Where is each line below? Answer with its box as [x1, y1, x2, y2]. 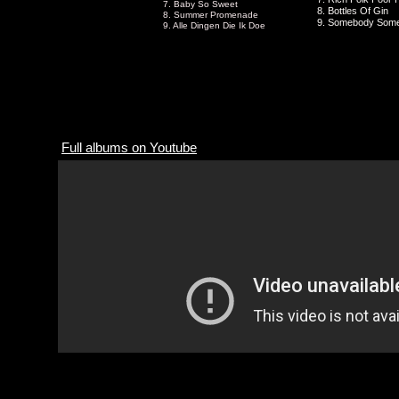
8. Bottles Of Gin [317, 5, 388, 16]
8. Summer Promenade [163, 10, 258, 20]
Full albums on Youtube [61, 140, 197, 155]
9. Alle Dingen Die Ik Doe [163, 20, 265, 30]
